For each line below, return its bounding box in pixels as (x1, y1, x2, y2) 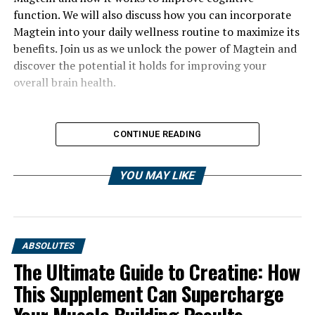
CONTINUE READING (113, 129, 202, 139)
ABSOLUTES (20, 240, 76, 251)
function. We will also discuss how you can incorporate (13, 7, 291, 22)
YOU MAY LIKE (118, 169, 198, 182)
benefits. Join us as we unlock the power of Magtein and (13, 41, 297, 56)
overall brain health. (13, 75, 116, 90)
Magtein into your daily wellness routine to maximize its (13, 24, 300, 39)
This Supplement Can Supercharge (13, 278, 284, 308)
